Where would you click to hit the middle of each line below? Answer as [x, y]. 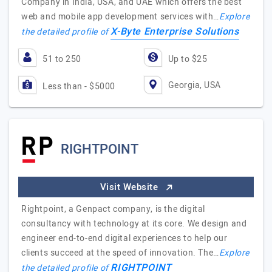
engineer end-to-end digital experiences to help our [124, 238]
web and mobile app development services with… [121, 17]
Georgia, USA [194, 85]
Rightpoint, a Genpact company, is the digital [114, 209]
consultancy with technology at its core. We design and [134, 224]
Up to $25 [187, 59]
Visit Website [130, 187]
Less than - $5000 [79, 87]
